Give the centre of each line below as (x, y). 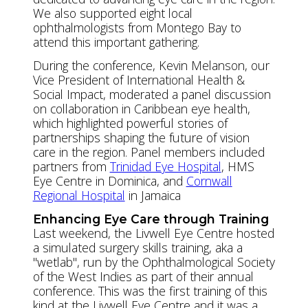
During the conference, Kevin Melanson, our (151, 65)
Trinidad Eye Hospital (165, 166)
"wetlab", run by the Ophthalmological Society (154, 262)
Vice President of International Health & (139, 79)
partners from (71, 166)
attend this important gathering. (116, 42)
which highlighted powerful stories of (130, 123)
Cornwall (209, 180)
